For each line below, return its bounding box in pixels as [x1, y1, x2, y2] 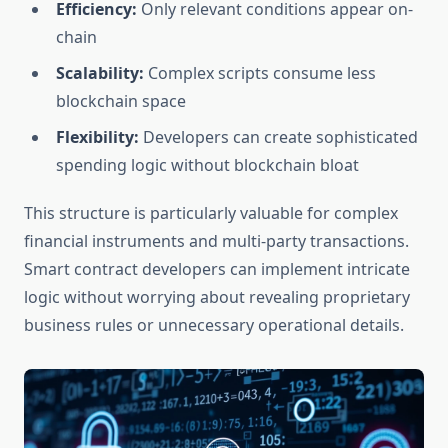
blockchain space [56, 90, 186, 113]
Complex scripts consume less [144, 62, 376, 85]
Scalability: [56, 62, 144, 85]
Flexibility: [56, 126, 139, 149]
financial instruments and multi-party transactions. [24, 230, 409, 253]
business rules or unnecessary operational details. [24, 314, 404, 337]
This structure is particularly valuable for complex [24, 202, 398, 225]
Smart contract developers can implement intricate [24, 258, 410, 281]
